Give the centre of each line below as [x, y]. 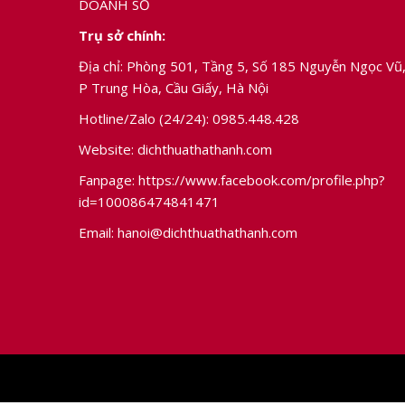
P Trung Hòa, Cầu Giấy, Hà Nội [174, 87]
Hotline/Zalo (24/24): [146, 118]
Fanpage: [108, 179]
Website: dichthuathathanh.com [175, 149]
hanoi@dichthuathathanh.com [207, 232]
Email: [98, 232]
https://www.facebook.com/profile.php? [262, 179]
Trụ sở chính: [122, 35]
